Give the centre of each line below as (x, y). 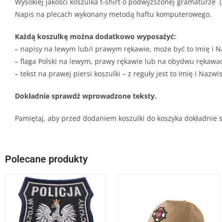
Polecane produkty (46, 159)
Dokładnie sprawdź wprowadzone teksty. (86, 96)
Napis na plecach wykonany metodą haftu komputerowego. (113, 14)
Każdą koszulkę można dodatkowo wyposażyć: (95, 36)
